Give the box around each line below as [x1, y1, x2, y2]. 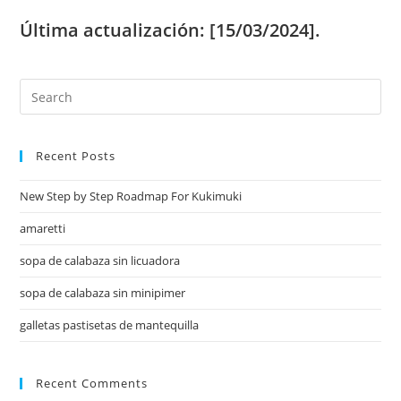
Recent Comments [36, 375, 149, 391]
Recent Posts [36, 148, 116, 164]
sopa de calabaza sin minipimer [20, 285, 186, 301]
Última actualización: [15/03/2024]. [20, 18, 321, 42]
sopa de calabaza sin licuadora [20, 252, 181, 269]
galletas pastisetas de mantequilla [20, 317, 200, 333]
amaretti [20, 220, 66, 236]
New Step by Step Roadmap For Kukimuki [20, 188, 243, 204]
